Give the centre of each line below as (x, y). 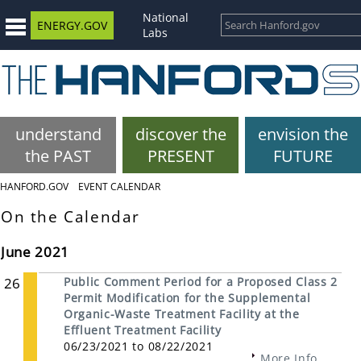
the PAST (58, 156)
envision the (303, 134)
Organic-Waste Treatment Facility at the (182, 314)
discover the (180, 134)
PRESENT (180, 156)
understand (58, 134)
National (166, 17)
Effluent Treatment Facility (143, 330)
